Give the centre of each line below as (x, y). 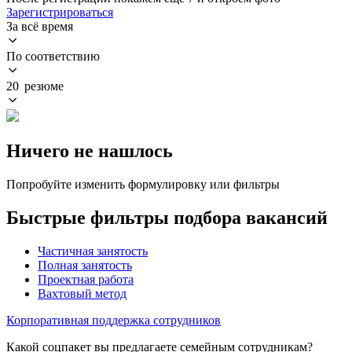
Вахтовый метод (82, 293)
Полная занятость (85, 265)
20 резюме (35, 86)
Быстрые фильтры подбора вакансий (167, 217)
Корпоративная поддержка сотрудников (114, 320)
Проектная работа (86, 279)
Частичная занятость (93, 251)
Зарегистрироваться (60, 12)
